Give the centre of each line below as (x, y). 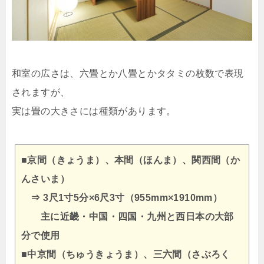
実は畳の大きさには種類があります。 (94, 111)
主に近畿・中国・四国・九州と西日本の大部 (128, 217)
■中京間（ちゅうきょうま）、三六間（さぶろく (126, 255)
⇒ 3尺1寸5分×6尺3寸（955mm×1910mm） (122, 198)
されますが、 (41, 93)
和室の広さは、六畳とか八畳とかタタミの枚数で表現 (128, 74)
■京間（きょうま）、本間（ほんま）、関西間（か (131, 160)
